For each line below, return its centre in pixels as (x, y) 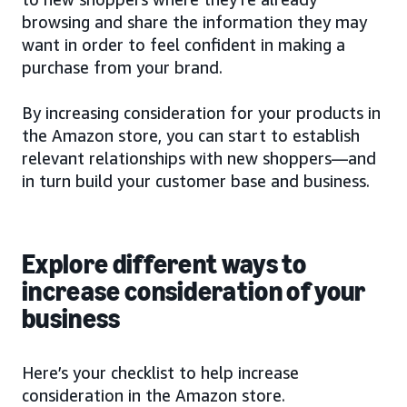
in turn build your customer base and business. (196, 180)
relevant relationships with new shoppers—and (199, 158)
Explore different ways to (164, 264)
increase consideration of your (194, 291)
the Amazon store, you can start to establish (191, 135)
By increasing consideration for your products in (201, 112)
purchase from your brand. (122, 67)
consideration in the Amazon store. (154, 395)
